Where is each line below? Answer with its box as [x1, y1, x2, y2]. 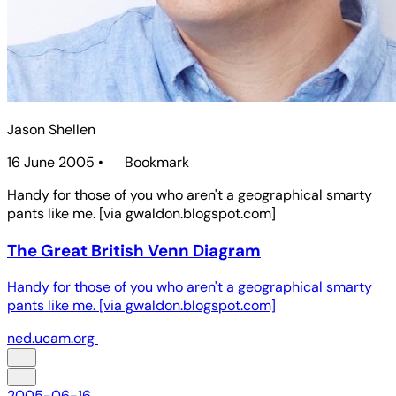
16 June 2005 [7, 153, 95, 171]
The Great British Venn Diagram [7, 239, 261, 262]
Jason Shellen [7, 120, 95, 139]
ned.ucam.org [7, 329, 95, 348]
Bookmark [125, 153, 189, 171]
